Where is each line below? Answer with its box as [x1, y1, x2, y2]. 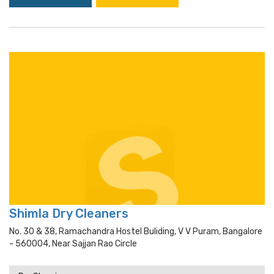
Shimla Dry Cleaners [9, 206, 128, 221]
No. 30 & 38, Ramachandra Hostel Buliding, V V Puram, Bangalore [9, 226, 262, 237]
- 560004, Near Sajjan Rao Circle [9, 239, 137, 249]
